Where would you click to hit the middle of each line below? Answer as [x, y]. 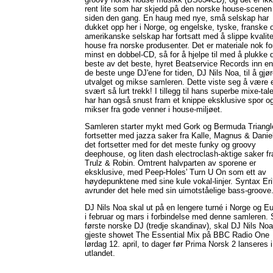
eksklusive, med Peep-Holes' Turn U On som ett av [175, 172]
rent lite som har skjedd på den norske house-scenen [178, 9]
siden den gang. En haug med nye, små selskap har [177, 18]
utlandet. [100, 253]
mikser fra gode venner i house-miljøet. [154, 109]
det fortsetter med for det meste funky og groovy [170, 145]
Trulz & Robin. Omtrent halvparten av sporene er [170, 163]
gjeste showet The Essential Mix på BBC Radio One [177, 235]
